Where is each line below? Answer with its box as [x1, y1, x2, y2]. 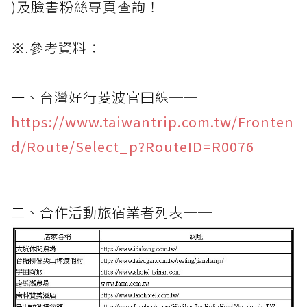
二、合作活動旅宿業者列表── [11, 201, 212, 222]
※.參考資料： [11, 37, 101, 58]
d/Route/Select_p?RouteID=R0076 [11, 136, 254, 156]
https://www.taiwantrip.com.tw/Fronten [11, 111, 294, 132]
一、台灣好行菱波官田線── [11, 86, 198, 107]
